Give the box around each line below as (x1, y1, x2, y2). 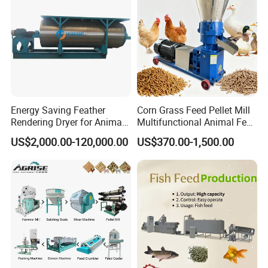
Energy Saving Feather (11, 103, 106, 117)
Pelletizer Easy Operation (136, 127, 242, 141)
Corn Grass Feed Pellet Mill (136, 103, 250, 117)
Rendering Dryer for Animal (11, 115, 125, 129)
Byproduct (11, 127, 54, 141)
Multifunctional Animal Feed (136, 115, 257, 129)
